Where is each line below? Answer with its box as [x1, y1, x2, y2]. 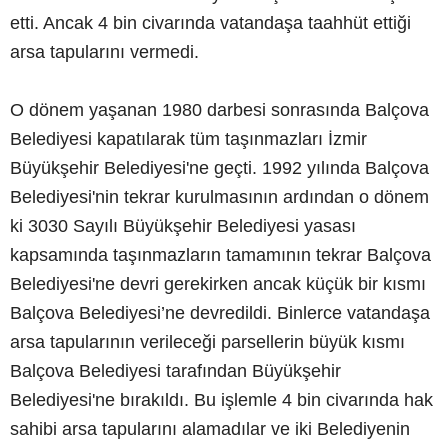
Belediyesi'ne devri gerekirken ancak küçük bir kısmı [10, 274, 426, 295]
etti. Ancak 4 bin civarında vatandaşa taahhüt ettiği [10, 13, 411, 34]
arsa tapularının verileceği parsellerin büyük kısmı [10, 332, 405, 353]
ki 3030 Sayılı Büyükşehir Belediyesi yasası [10, 216, 356, 237]
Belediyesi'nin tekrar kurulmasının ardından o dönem [10, 187, 429, 208]
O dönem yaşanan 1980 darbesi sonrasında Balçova [10, 100, 429, 121]
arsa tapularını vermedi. [10, 42, 199, 63]
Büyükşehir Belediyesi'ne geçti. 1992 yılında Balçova [10, 158, 429, 179]
